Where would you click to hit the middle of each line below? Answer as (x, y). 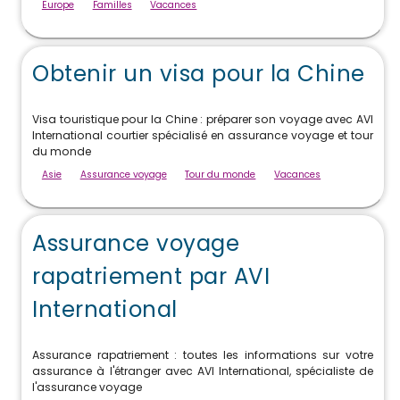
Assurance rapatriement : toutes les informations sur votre (203, 355)
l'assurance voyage (87, 387)
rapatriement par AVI (151, 276)
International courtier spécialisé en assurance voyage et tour (203, 136)
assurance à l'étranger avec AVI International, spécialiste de (203, 371)
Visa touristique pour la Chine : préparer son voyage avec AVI (203, 120)
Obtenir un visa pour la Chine (199, 73)
